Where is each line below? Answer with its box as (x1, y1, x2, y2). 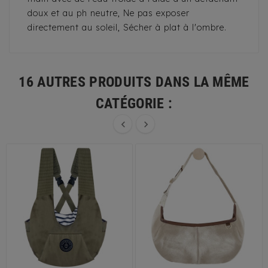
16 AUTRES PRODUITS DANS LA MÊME (19, 74, 249, 91)
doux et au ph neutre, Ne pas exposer (28, 8, 190, 19)
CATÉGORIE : (95, 95, 173, 112)
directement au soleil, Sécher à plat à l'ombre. (28, 22, 227, 33)
